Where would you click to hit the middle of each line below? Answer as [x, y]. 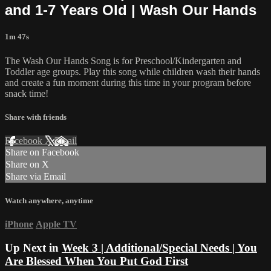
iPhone [19, 224]
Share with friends [36, 117]
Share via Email [36, 176]
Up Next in [33, 248]
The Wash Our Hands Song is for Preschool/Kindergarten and [123, 60]
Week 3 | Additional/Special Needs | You [159, 248]
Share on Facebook [42, 152]
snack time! [27, 93]
